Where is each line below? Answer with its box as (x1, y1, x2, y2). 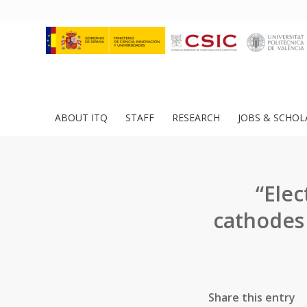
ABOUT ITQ (55, 111, 108, 124)
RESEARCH (172, 111, 220, 124)
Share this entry (208, 290, 295, 305)
